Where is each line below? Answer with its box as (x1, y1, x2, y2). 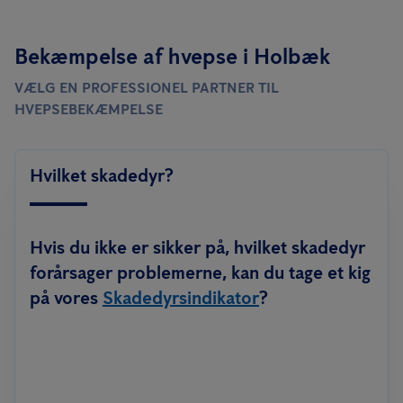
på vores (30, 287, 103, 309)
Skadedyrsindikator (103, 287, 259, 309)
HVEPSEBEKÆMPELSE (14, 101, 163, 118)
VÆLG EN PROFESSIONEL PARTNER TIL (14, 79, 279, 96)
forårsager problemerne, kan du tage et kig (30, 262, 371, 283)
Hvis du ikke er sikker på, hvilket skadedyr (30, 237, 365, 258)
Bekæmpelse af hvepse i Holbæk (14, 43, 330, 69)
